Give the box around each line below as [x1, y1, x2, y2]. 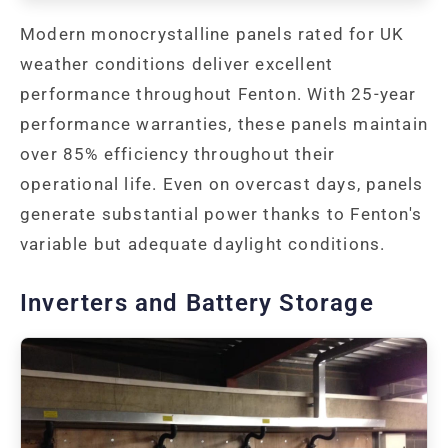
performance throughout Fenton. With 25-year [20, 84, 417, 105]
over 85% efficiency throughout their [20, 144, 336, 165]
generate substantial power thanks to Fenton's [20, 204, 423, 225]
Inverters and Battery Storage [20, 289, 374, 318]
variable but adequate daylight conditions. [20, 234, 386, 255]
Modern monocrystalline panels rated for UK [20, 24, 405, 45]
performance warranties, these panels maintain [20, 114, 429, 135]
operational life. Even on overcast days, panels [20, 174, 424, 195]
